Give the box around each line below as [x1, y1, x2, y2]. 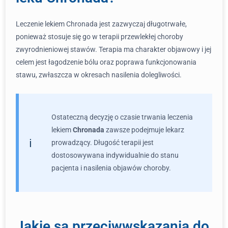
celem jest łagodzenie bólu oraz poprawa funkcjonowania [16, 58, 196, 66]
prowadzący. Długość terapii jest [51, 138, 154, 147]
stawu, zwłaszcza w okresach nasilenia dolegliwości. [16, 71, 182, 79]
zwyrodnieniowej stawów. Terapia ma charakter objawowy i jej [16, 45, 211, 53]
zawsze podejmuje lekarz [104, 126, 184, 134]
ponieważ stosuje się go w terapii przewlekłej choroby [16, 33, 183, 41]
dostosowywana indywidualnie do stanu [51, 151, 179, 159]
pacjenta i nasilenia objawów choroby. [51, 164, 171, 172]
